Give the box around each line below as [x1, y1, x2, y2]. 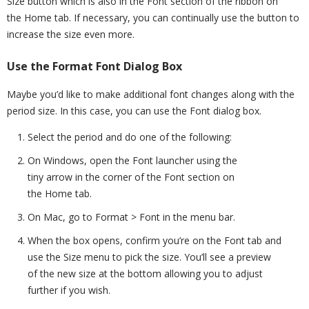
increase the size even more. [7, 27, 134, 41]
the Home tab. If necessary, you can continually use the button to [7, 10, 299, 24]
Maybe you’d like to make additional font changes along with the [7, 88, 295, 101]
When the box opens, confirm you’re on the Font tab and [28, 234, 281, 248]
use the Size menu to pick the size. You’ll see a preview [28, 250, 271, 264]
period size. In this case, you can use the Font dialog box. [7, 104, 261, 118]
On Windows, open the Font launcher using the [28, 154, 237, 168]
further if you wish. [28, 283, 110, 297]
